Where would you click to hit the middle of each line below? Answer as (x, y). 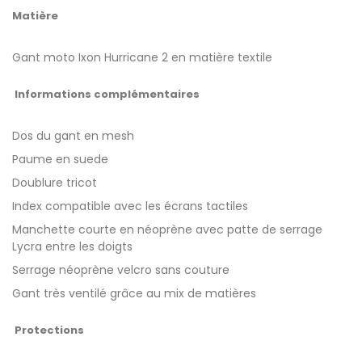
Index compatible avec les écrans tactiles (130, 206)
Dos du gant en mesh (73, 136)
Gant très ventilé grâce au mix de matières (134, 293)
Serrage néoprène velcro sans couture (121, 270)
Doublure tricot (55, 183)
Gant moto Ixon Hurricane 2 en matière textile (142, 57)
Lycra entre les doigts (74, 246)
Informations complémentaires (106, 94)
